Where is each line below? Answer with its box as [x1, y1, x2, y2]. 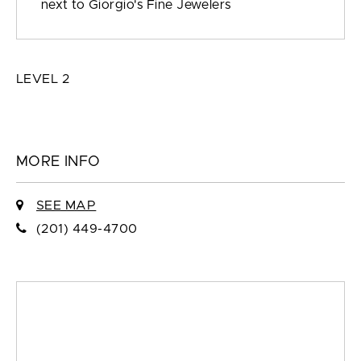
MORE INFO [16, 155, 101, 170]
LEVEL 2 [16, 73, 70, 86]
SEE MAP [35, 199, 97, 213]
